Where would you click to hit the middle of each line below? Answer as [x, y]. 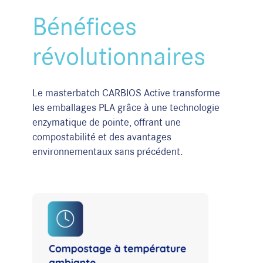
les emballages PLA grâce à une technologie [126, 107]
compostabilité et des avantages [102, 136]
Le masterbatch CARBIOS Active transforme [126, 92]
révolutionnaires [119, 56]
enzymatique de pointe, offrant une [107, 122]
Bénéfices [85, 26]
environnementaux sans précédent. [108, 151]
